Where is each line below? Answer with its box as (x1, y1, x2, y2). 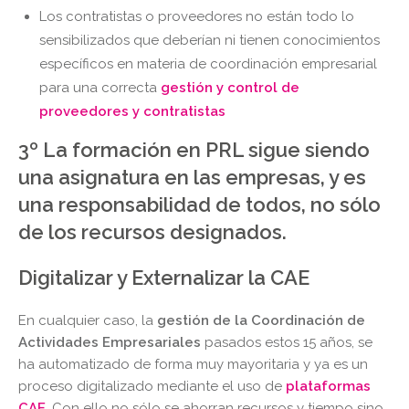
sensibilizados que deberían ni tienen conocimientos (38, 32, 380, 49)
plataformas (286, 378, 371, 395)
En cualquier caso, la (18, 312, 157, 330)
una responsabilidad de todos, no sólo (18, 193, 381, 217)
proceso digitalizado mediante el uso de (18, 378, 286, 395)
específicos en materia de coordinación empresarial (38, 56, 377, 73)
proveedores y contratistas (38, 103, 225, 121)
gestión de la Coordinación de (157, 312, 365, 330)
